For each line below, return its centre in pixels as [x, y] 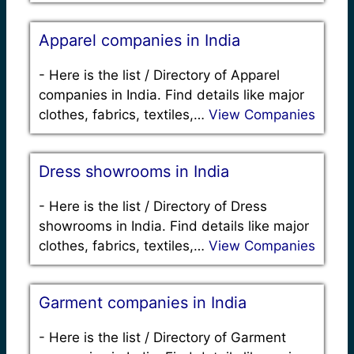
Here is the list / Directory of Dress [158, 206]
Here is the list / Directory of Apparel [164, 75]
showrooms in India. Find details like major [174, 226]
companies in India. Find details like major [171, 94]
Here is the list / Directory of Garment [168, 337]
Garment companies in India [143, 302]
